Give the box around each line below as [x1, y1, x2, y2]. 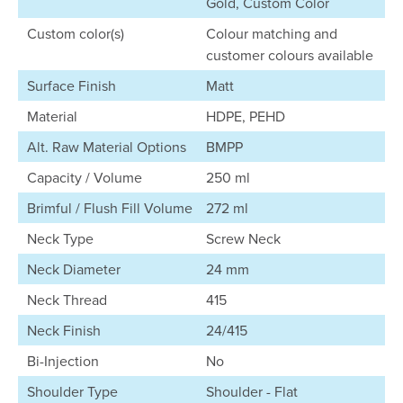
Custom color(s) [27, 23, 124, 43]
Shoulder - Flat [206, 381, 298, 401]
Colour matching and [206, 23, 337, 43]
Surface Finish [27, 76, 116, 95]
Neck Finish [27, 320, 101, 340]
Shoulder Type [27, 381, 118, 401]
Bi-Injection [27, 351, 99, 371]
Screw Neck [206, 228, 281, 248]
